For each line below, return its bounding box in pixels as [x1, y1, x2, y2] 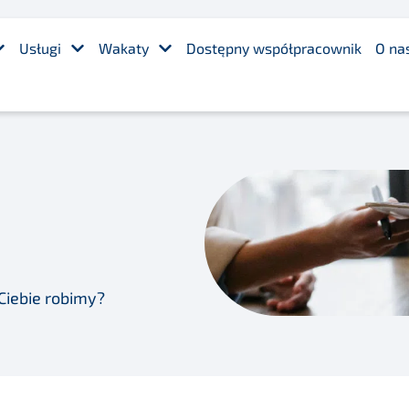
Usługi [19, 39, 62, 57]
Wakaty [99, 39, 150, 57]
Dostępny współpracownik [186, 39, 362, 57]
